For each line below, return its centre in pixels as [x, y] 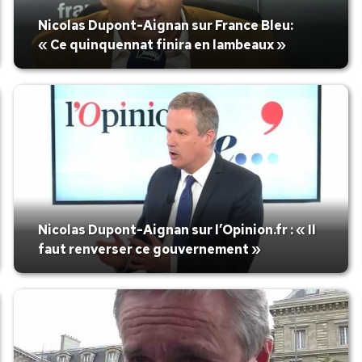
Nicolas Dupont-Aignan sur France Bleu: [165, 25]
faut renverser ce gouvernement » [149, 249]
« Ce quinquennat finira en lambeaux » [162, 44]
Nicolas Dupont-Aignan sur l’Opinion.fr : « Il [177, 229]
